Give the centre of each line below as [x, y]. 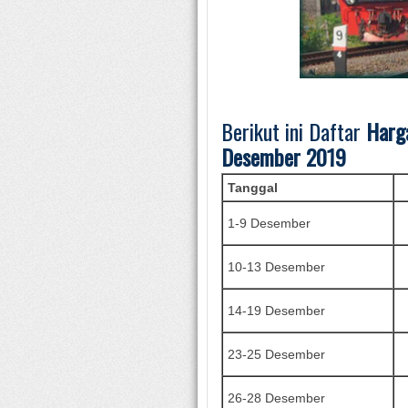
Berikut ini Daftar [294, 131]
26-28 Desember [276, 398]
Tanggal [253, 188]
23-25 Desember [276, 354]
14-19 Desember [276, 311]
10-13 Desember [276, 267]
